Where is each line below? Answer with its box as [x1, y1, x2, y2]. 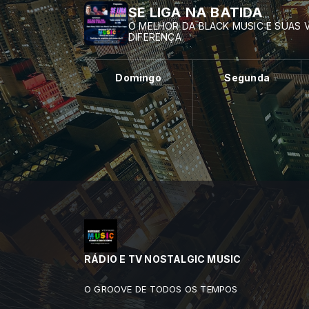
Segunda [224, 72, 270, 83]
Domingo [115, 72, 161, 83]
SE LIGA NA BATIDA [128, 4, 263, 21]
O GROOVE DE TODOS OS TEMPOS [84, 283, 238, 295]
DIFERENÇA [128, 31, 181, 43]
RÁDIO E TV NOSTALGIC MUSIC [84, 253, 241, 265]
